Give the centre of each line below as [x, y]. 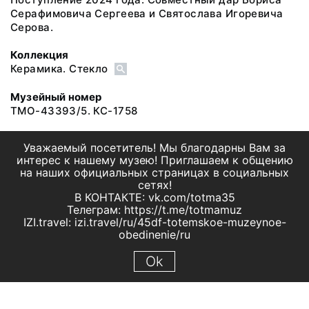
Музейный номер [56, 97]
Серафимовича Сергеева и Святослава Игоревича [147, 13]
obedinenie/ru [154, 235]
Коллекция [40, 54]
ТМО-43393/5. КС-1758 [74, 110]
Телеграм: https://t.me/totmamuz [154, 210]
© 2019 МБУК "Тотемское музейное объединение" [154, 301]
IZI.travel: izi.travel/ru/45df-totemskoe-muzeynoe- [154, 222]
